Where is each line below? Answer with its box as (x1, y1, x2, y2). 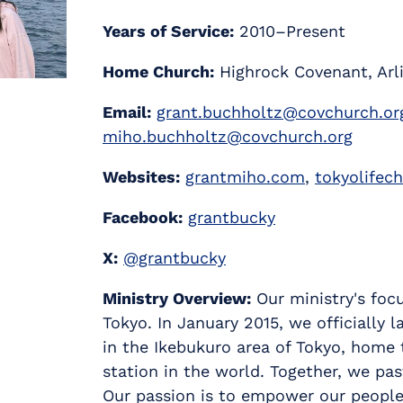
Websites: (103, 167, 180, 186)
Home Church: (103, 62, 214, 81)
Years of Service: (103, 22, 234, 40)
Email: (103, 103, 151, 121)
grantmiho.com (185, 167, 305, 186)
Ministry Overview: (103, 289, 251, 308)
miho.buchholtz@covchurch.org (103, 127, 353, 146)
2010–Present (234, 22, 345, 40)
